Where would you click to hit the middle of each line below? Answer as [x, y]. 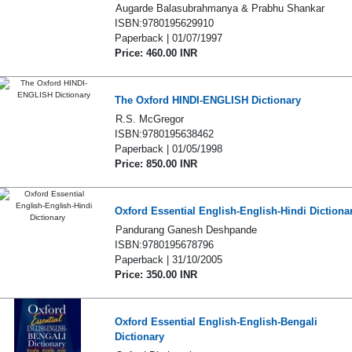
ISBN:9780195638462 [164, 134]
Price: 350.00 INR [156, 275]
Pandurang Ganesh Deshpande [186, 230]
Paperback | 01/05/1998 [168, 149]
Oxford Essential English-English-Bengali [216, 322]
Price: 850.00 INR [156, 164]
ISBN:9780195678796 [164, 245]
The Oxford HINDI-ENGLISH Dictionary [207, 100]
